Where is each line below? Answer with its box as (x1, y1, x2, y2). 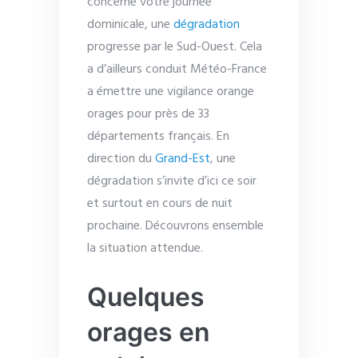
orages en (87, 316, 210, 348)
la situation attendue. (87, 237, 203, 259)
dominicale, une (87, 14, 173, 35)
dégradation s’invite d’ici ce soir (87, 170, 257, 192)
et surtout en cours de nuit (87, 193, 233, 214)
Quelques (87, 280, 205, 312)
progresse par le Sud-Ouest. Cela (87, 36, 262, 58)
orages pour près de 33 (87, 103, 209, 125)
